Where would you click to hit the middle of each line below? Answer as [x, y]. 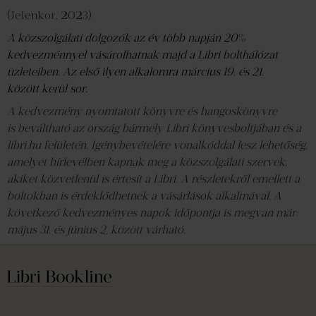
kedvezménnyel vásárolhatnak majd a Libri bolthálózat [142, 55]
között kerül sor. [49, 89]
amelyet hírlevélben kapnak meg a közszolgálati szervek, [147, 162]
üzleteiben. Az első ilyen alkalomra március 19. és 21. [135, 72]
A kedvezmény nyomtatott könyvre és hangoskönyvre [142, 111]
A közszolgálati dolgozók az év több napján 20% [126, 38]
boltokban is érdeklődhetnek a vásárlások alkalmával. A [144, 196]
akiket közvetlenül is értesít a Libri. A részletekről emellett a [153, 179]
